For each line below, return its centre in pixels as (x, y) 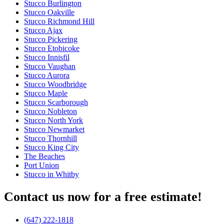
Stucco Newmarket (54, 129)
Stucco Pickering (51, 39)
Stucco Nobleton (50, 111)
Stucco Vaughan (50, 66)
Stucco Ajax (43, 30)
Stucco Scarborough (56, 102)
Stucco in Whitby (51, 174)
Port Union (41, 165)
